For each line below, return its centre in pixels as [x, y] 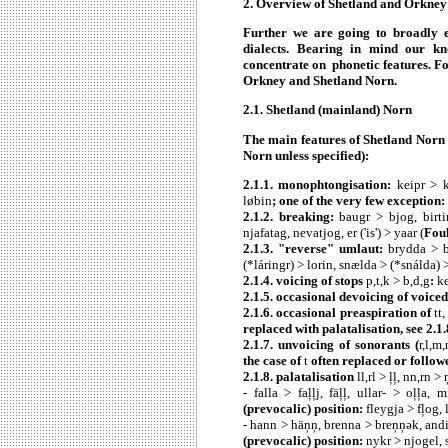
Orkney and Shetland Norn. [320, 81]
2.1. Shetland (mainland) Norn [327, 110]
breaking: [306, 217]
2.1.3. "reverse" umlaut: [315, 249]
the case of [273, 361]
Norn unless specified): [306, 155]
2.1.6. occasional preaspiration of [338, 313]
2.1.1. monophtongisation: [320, 185]
